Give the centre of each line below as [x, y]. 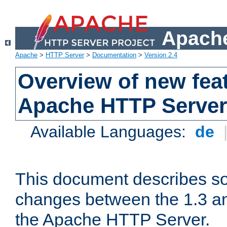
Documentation [114, 55]
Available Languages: [111, 132]
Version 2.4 [161, 55]
